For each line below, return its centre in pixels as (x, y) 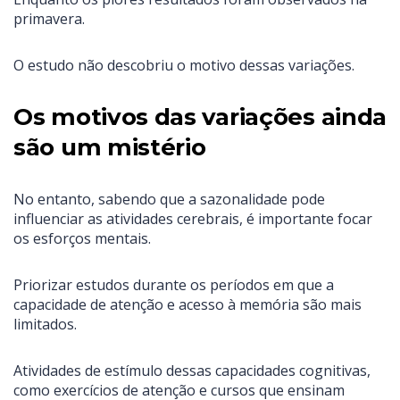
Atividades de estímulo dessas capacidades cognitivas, (192, 371)
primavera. (49, 19)
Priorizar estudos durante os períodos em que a (174, 285)
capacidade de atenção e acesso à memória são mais (187, 305)
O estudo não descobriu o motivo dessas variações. (184, 66)
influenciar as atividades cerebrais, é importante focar (193, 219)
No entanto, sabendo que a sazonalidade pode (169, 200)
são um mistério (110, 148)
